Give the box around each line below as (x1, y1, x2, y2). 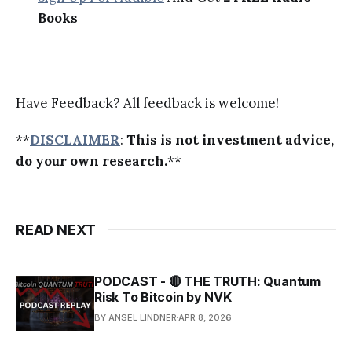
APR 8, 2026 (178, 311, 232, 323)
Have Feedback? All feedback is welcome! (16, 93, 279, 112)
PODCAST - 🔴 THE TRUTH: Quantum (94, 273, 321, 289)
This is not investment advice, (126, 130, 334, 148)
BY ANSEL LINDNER (94, 311, 177, 323)
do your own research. (16, 152, 167, 170)
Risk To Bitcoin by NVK (94, 288, 232, 305)
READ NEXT (16, 221, 96, 238)
